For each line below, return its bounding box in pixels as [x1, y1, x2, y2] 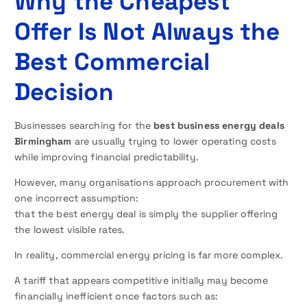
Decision [14, 75, 114, 107]
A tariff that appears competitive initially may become [14, 274, 268, 287]
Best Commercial [14, 45, 210, 77]
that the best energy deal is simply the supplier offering [14, 208, 278, 221]
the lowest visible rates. [14, 223, 125, 236]
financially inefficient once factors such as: [14, 290, 219, 303]
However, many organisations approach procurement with [14, 176, 289, 189]
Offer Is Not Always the [14, 15, 280, 47]
